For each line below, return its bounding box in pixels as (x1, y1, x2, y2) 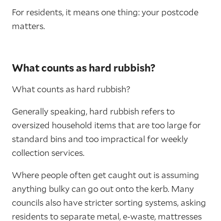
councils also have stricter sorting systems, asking (12, 196, 206, 208)
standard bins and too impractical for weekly (12, 133, 188, 145)
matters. (12, 20, 45, 32)
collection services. (12, 147, 84, 158)
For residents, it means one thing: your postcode (12, 6, 198, 18)
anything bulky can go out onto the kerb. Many (12, 183, 194, 194)
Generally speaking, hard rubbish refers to (12, 105, 175, 117)
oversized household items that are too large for (12, 119, 201, 131)
